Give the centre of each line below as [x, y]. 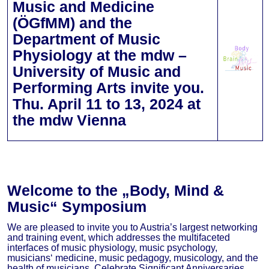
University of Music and [97, 72]
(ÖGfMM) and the [72, 23]
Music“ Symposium [77, 206]
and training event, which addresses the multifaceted [119, 237]
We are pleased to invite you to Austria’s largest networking [132, 227]
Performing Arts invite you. [108, 88]
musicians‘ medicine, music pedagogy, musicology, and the [133, 258]
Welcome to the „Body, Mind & [116, 190]
